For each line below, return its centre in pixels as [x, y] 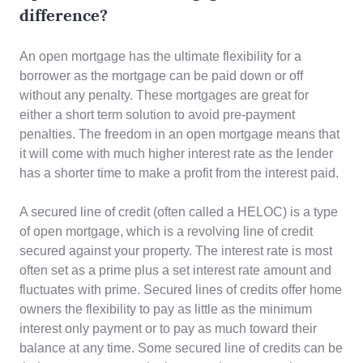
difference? [64, 15]
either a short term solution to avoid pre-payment [157, 115]
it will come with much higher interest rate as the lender [176, 154]
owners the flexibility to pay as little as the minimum [166, 310]
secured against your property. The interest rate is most [176, 251]
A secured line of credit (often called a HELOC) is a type [179, 212]
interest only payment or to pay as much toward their [168, 329]
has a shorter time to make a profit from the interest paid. [179, 173]
